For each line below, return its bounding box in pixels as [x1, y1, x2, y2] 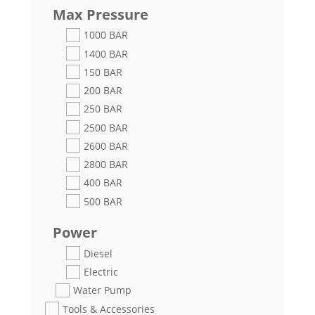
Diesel [83, 246, 112, 260]
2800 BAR [83, 157, 128, 172]
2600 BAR [83, 139, 128, 153]
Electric [83, 265, 118, 279]
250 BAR [83, 102, 122, 116]
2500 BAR [83, 120, 128, 134]
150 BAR [83, 65, 122, 79]
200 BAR [83, 84, 122, 98]
